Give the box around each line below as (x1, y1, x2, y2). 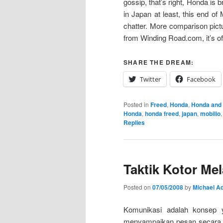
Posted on (123, 182, 152, 191)
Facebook (187, 75, 216, 84)
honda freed (145, 109, 179, 118)
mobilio (200, 109, 221, 118)
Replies (123, 118, 145, 127)
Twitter (140, 75, 161, 84)
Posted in (123, 100, 149, 109)
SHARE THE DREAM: (123, 58, 194, 67)
